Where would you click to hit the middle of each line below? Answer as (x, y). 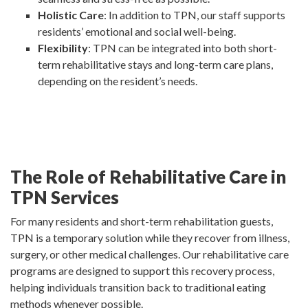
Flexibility (63, 48)
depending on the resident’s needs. (118, 81)
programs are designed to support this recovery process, (142, 271)
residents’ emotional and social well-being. (137, 32)
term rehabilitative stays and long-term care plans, (155, 65)
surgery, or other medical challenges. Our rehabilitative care (150, 254)
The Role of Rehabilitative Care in (148, 177)
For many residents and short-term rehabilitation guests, (142, 221)
